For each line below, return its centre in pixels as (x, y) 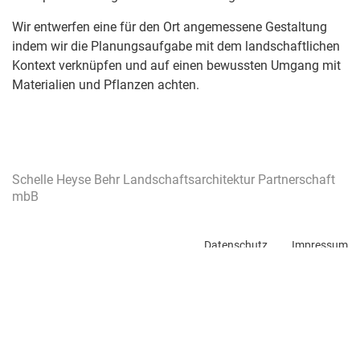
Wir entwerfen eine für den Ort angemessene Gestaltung (170, 27)
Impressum (320, 245)
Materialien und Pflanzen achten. (106, 85)
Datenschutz (236, 245)
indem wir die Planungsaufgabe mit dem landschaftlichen (176, 47)
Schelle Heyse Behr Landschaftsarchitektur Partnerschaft (174, 180)
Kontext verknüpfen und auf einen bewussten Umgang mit (176, 66)
